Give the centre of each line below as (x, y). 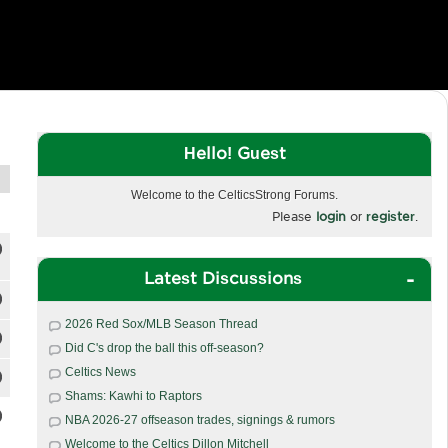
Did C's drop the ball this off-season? (164, 347)
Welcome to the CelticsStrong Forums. (234, 194)
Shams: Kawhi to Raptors (133, 395)
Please (294, 216)
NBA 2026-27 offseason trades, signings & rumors (199, 419)
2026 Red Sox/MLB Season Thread (161, 323)
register (390, 216)
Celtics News (100, 371)
